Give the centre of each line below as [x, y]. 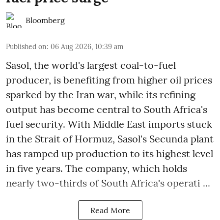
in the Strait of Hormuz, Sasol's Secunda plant [110, 139]
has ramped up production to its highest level [110, 154]
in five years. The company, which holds [96, 168]
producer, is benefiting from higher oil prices [109, 80]
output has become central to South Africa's [107, 110]
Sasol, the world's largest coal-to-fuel [91, 65]
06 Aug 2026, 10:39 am [87, 47]
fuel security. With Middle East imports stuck [109, 124]
